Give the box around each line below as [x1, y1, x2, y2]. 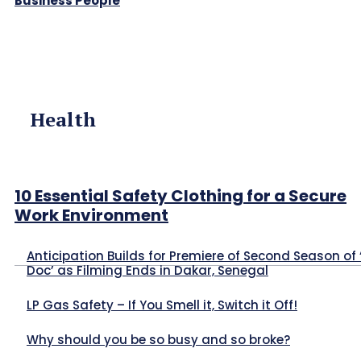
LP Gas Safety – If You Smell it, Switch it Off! [27, 297, 297, 314]
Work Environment [15, 204, 168, 227]
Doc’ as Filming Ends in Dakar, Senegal [27, 262, 268, 280]
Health [31, 106, 96, 133]
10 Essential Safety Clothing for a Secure [15, 185, 346, 208]
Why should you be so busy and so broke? [27, 331, 290, 349]
